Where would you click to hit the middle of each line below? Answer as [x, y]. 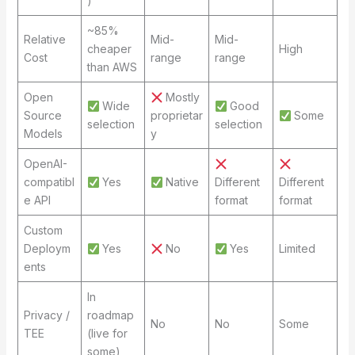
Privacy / [46, 315]
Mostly [181, 97]
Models [43, 134]
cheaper [109, 49]
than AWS [112, 67]
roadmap [110, 315]
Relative [44, 40]
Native [181, 182]
